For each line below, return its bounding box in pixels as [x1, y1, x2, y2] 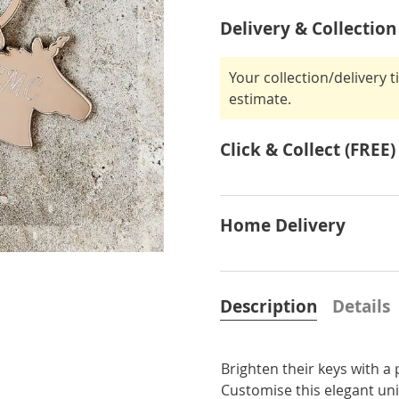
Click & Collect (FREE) [220, 138, 396, 161]
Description [220, 295, 318, 318]
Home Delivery [220, 214, 346, 237]
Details [332, 295, 391, 318]
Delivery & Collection [220, 17, 397, 40]
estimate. [229, 89, 292, 109]
